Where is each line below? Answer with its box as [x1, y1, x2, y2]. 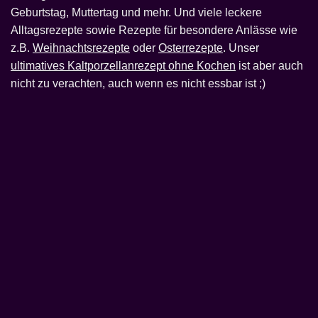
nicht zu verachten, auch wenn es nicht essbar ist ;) [11, 77, 265, 90]
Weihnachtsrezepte [33, 42, 130, 55]
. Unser [223, 42, 262, 55]
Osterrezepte [158, 42, 223, 55]
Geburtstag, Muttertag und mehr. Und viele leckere [11, 6, 262, 19]
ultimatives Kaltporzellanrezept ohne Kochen [11, 60, 236, 72]
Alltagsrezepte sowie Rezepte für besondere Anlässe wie [11, 24, 297, 37]
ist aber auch [236, 60, 303, 72]
